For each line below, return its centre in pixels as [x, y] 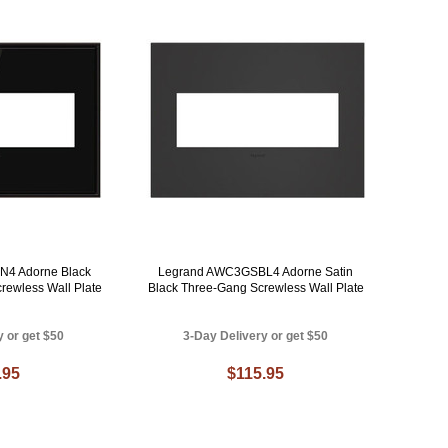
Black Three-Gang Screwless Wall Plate [255, 287]
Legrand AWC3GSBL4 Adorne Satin [256, 271]
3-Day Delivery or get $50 [256, 335]
